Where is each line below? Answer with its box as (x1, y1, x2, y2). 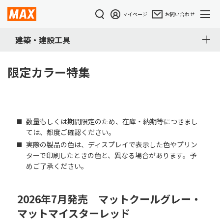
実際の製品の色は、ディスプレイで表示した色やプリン (26, 139, 197, 150)
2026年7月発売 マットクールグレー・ (17, 192, 201, 207)
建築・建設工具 (15, 34, 70, 46)
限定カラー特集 (7, 63, 90, 81)
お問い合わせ (165, 10, 194, 18)
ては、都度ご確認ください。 (26, 127, 115, 137)
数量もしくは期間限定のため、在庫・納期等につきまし (26, 116, 198, 127)
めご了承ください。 (26, 161, 88, 171)
